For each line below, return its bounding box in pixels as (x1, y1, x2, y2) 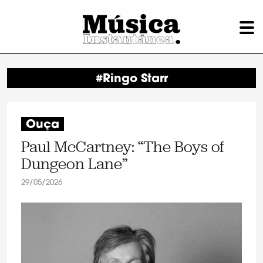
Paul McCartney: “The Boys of (21, 137, 224, 157)
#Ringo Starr (95, 73, 168, 85)
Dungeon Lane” (21, 154, 127, 174)
